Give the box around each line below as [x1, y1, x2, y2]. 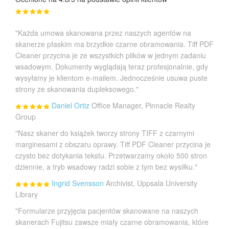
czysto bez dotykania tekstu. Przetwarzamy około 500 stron [15, 150, 207, 161]
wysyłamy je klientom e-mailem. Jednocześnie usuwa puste [15, 73, 208, 83]
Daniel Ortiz [52, 100, 89, 111]
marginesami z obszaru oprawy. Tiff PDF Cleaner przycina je [15, 139, 211, 150]
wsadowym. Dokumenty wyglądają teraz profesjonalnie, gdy [15, 61, 208, 72]
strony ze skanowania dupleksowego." [15, 84, 139, 95]
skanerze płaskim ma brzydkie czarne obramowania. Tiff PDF [15, 39, 214, 50]
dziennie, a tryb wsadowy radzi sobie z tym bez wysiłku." [15, 162, 197, 172]
